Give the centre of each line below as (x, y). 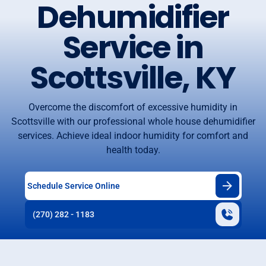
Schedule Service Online (73, 186)
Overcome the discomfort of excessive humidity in (133, 107)
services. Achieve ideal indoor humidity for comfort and (133, 136)
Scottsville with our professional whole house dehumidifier (133, 122)
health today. (133, 150)
